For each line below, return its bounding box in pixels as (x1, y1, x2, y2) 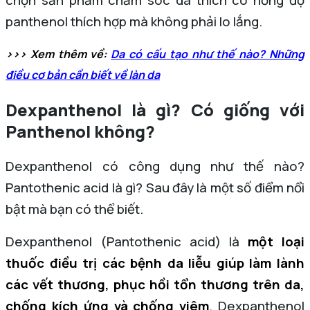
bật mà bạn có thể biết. (6, 199, 143, 218)
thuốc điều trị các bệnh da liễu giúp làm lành (6, 253, 304, 272)
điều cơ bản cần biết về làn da (6, 67, 160, 82)
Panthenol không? (6, 119, 155, 143)
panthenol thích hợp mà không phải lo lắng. (6, 12, 262, 30)
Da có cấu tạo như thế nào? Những (111, 46, 305, 62)
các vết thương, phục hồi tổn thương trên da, (6, 275, 304, 293)
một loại (248, 232, 304, 250)
